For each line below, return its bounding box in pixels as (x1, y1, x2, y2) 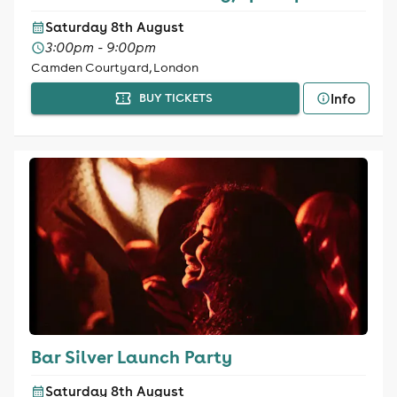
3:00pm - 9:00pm (44, 39, 156, 56)
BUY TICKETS (138, 90, 213, 105)
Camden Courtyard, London (30, 59, 198, 75)
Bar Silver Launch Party (30, 345, 232, 368)
